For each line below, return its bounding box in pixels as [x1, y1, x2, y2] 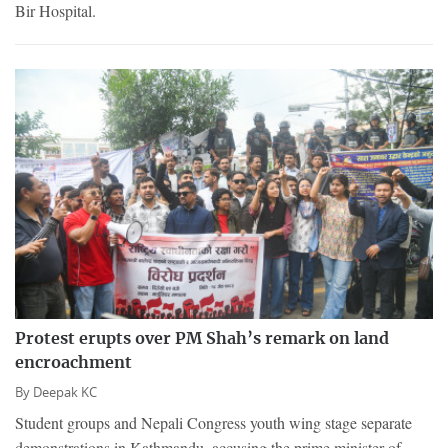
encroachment [15, 355, 132, 372]
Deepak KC [33, 384, 97, 402]
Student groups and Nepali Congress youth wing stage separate [15, 412, 412, 434]
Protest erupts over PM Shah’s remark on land [15, 331, 389, 348]
